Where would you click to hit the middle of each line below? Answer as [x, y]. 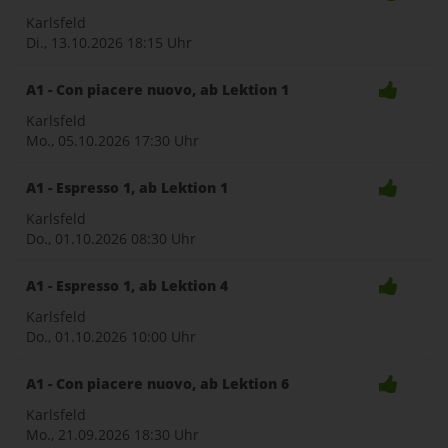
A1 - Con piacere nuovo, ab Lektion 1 [157, 89]
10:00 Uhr [163, 336]
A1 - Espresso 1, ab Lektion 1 [127, 187]
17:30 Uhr [166, 140]
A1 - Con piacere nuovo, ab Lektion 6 [157, 383]
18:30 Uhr [166, 434]
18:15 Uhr [159, 42]
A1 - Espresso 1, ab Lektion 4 [127, 285]
